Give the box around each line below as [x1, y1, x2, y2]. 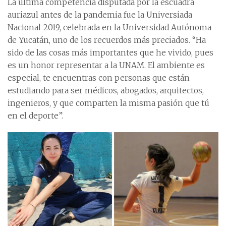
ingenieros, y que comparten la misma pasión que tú [8, 98, 209, 108]
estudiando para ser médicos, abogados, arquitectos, [8, 86, 204, 96]
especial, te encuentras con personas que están [8, 73, 190, 83]
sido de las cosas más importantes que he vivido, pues [8, 48, 213, 58]
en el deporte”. [8, 111, 63, 121]
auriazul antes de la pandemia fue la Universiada [8, 10, 192, 20]
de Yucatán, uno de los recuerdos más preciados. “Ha [8, 35, 206, 45]
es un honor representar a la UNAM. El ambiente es [8, 61, 205, 71]
